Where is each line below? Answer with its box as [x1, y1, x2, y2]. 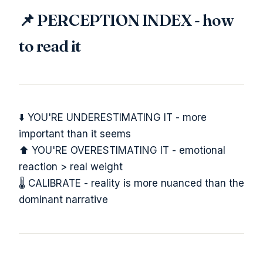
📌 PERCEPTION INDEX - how [19, 10, 234, 31]
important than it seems [19, 128, 131, 140]
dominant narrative [19, 194, 108, 206]
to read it [19, 36, 81, 56]
